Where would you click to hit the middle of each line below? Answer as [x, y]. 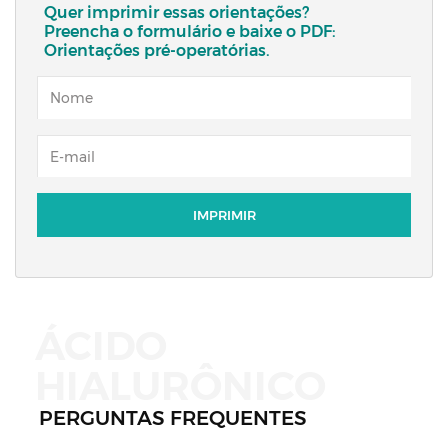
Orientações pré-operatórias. [157, 51]
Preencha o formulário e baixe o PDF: [190, 32]
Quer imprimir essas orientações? [176, 13]
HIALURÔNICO [180, 385]
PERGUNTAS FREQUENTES [173, 417]
